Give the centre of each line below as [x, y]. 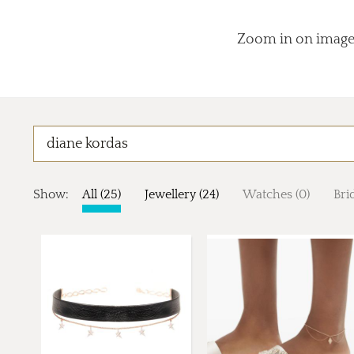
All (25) [102, 195]
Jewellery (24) [182, 195]
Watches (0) [276, 195]
